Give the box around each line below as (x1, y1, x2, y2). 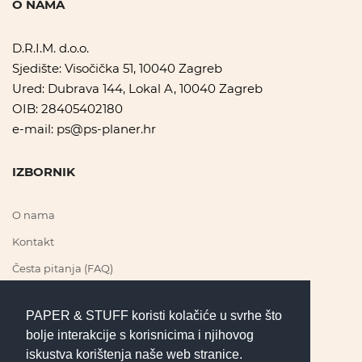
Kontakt (12, 234, 54, 248)
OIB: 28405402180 (12, 100, 123, 116)
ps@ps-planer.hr (57, 120, 156, 137)
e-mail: (12, 120, 57, 137)
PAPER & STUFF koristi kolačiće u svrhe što (26, 308, 282, 322)
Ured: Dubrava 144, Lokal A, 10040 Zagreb (12, 80, 263, 96)
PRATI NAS (12, 309, 79, 326)
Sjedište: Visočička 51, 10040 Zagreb (12, 60, 222, 76)
